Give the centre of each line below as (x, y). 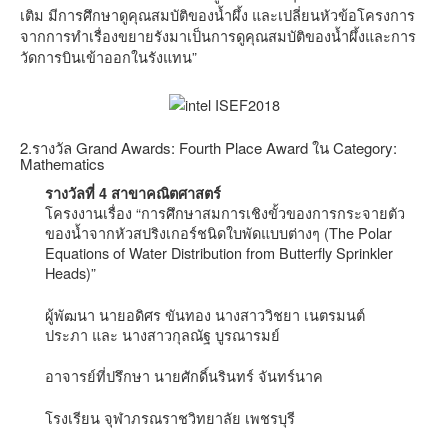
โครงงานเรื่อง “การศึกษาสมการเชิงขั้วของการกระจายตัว (225, 212)
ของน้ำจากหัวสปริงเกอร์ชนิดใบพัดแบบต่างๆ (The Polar (218, 232)
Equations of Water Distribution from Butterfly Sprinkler (219, 252)
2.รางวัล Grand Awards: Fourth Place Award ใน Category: (208, 148)
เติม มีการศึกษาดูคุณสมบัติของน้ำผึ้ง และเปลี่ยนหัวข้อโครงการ (217, 14)
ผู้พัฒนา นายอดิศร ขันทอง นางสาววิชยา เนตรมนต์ (205, 314)
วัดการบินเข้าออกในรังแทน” (108, 56)
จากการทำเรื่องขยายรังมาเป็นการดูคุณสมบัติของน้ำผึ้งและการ (218, 35)
